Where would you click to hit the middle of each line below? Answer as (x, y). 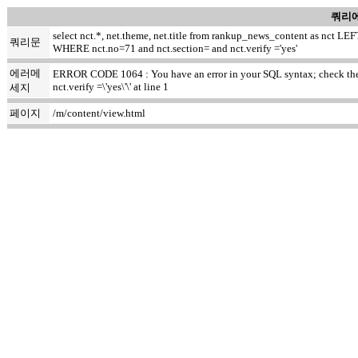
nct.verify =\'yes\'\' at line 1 (111, 87)
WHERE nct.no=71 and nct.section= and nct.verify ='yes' (175, 48)
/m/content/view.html (99, 113)
